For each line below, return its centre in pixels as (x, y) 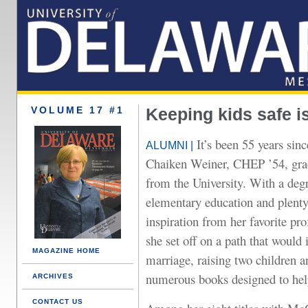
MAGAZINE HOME (66, 251)
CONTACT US (58, 301)
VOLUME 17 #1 (78, 110)
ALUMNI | (169, 145)
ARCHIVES (53, 276)
